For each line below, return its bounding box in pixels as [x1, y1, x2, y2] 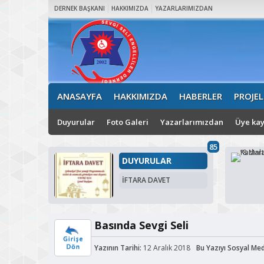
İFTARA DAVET [122, 175, 170, 185]
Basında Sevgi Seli [94, 218, 189, 232]
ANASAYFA [57, 90, 102, 102]
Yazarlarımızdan [160, 117, 223, 127]
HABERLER [179, 90, 222, 102]
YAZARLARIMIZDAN [155, 4, 213, 12]
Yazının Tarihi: [94, 243, 141, 253]
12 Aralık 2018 [141, 243, 190, 253]
